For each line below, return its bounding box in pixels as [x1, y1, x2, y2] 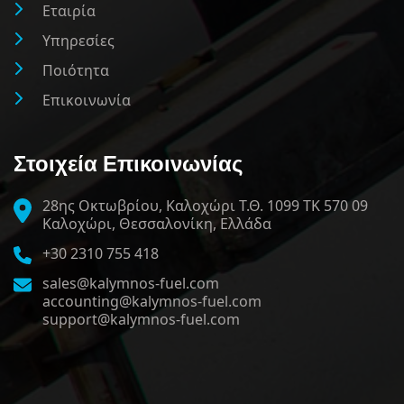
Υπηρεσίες [42, 31, 115, 51]
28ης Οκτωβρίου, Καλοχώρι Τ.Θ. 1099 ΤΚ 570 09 [42, 196, 368, 216]
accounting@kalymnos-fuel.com [42, 291, 262, 312]
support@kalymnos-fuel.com [42, 309, 240, 330]
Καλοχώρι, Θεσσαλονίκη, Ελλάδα [42, 214, 271, 234]
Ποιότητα [42, 60, 109, 81]
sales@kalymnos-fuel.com [42, 273, 219, 294]
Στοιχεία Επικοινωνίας [14, 145, 243, 181]
